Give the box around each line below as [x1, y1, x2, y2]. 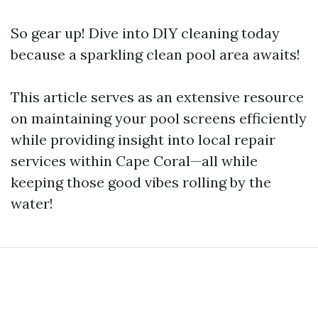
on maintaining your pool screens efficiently [11, 109, 307, 127]
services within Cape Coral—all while [11, 152, 258, 170]
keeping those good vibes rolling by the [11, 173, 271, 191]
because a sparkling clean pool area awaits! [11, 45, 300, 63]
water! [11, 194, 53, 212]
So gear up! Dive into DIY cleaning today [11, 24, 280, 42]
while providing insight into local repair [11, 131, 275, 148]
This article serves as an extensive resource [11, 88, 304, 106]
